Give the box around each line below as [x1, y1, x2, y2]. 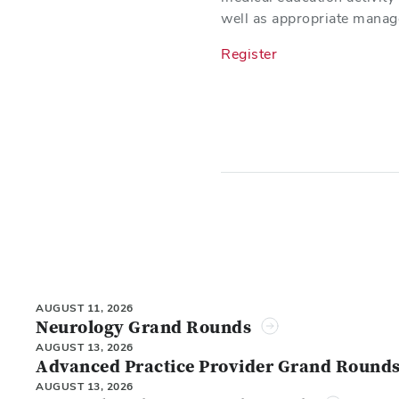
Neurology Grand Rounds [36, 316, 251, 339]
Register [221, 45, 277, 63]
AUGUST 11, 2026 [36, 301, 134, 315]
